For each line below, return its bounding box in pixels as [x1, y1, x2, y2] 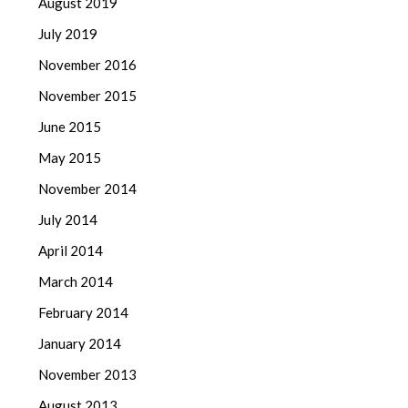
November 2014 [38, 179, 138, 197]
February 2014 [38, 303, 129, 321]
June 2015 [38, 117, 102, 135]
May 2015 [38, 148, 102, 166]
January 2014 [38, 334, 122, 352]
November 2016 [38, 56, 138, 73]
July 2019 [38, 25, 98, 42]
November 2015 [38, 87, 138, 104]
